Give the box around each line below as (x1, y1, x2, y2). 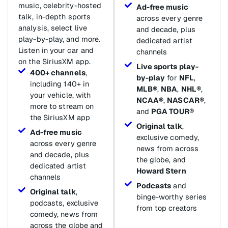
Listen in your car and (18, 45, 94, 55)
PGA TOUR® (151, 106, 194, 116)
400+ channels (30, 67, 85, 77)
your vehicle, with (30, 90, 91, 100)
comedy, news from (30, 209, 98, 219)
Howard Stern (136, 165, 186, 176)
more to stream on (30, 101, 94, 111)
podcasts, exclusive (30, 197, 99, 208)
